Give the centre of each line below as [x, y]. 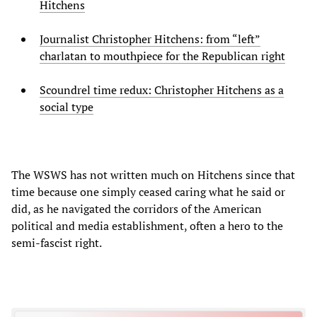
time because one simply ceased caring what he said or [148, 192]
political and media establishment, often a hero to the [147, 226]
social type [67, 107]
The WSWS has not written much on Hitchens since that [153, 175]
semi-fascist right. [57, 243]
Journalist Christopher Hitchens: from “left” [150, 39]
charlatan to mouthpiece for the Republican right [162, 56]
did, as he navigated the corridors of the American [137, 209]
